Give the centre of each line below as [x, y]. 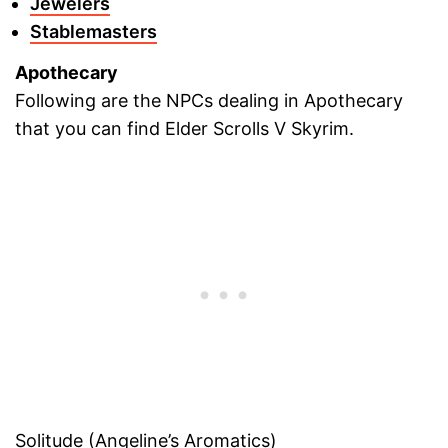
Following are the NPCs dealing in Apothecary [209, 100]
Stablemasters [93, 32]
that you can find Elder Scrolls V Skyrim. [184, 128]
